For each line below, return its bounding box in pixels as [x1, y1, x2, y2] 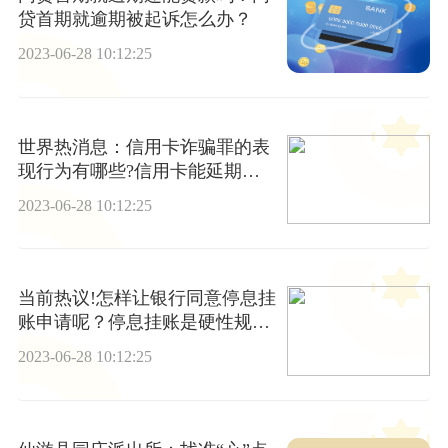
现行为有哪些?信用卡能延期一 [17, 160, 260, 181]
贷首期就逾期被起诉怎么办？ [17, 9, 252, 30]
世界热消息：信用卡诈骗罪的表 [17, 136, 270, 157]
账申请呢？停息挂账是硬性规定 [17, 312, 270, 333]
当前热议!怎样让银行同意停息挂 [17, 288, 276, 309]
